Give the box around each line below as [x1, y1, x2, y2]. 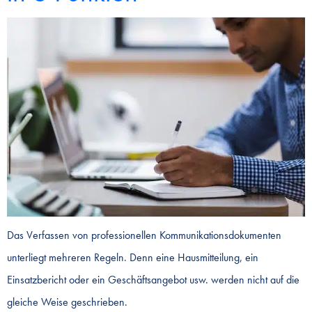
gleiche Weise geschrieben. [7, 294, 127, 309]
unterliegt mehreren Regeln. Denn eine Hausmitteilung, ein [7, 249, 258, 265]
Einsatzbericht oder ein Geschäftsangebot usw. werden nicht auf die [7, 272, 299, 287]
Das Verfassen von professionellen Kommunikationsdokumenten [7, 227, 281, 242]
